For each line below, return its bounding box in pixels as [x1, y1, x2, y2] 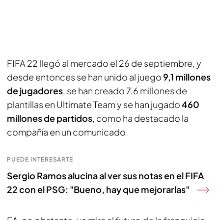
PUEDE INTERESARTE [7, 156, 74, 163]
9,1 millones [162, 71, 211, 82]
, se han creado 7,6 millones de [63, 85, 187, 96]
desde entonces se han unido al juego [7, 71, 162, 82]
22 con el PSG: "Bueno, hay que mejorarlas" [7, 184, 190, 195]
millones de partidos [7, 112, 92, 124]
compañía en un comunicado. [7, 126, 128, 137]
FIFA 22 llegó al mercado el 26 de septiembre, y [7, 57, 201, 69]
